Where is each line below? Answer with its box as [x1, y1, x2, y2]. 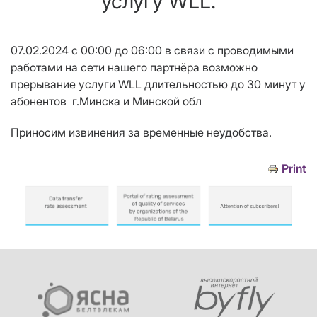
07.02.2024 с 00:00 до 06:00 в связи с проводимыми [11, 43, 294, 58]
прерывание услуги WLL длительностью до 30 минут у [11, 77, 306, 92]
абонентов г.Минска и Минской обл [11, 94, 202, 109]
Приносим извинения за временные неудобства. [11, 125, 280, 140]
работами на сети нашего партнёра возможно [11, 60, 258, 75]
